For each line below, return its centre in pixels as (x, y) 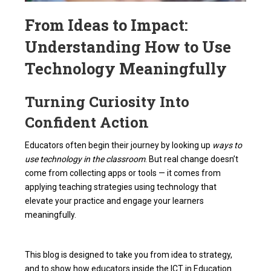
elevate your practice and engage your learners (115, 201)
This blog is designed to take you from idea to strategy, (129, 255)
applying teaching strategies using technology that (121, 187)
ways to (227, 145)
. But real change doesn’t (192, 159)
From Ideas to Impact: (107, 25)
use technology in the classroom (85, 159)
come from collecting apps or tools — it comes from (123, 173)
